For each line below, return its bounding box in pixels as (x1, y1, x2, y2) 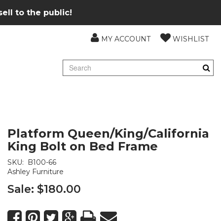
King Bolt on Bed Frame (7, 139, 158, 153)
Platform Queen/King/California (7, 126, 209, 141)
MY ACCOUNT (101, 35, 150, 43)
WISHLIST (173, 35, 209, 43)
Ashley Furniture (7, 167, 64, 176)
